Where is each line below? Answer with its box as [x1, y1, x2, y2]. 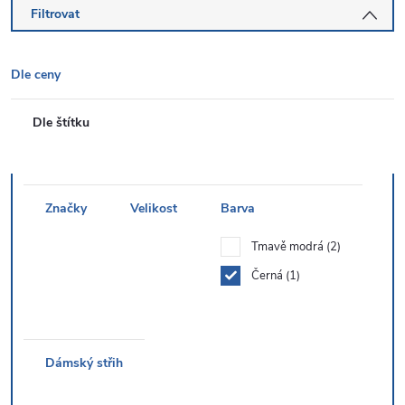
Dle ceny [11, 66, 61, 83]
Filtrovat [31, 5, 80, 23]
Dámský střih [45, 354, 123, 372]
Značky [45, 200, 87, 217]
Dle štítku [33, 114, 89, 131]
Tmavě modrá [251, 239, 326, 255]
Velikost [130, 200, 177, 217]
